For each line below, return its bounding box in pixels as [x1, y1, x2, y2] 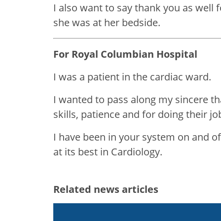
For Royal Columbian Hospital [53, 47, 197, 61]
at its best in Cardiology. [53, 145, 162, 158]
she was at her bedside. [53, 15, 160, 29]
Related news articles [53, 182, 158, 196]
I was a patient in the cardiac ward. [53, 70, 211, 83]
